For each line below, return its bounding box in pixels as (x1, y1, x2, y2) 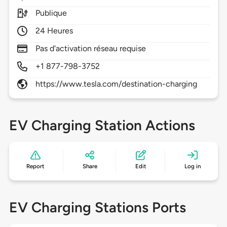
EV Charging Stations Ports (9, 199, 186, 216)
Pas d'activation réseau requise (35, 44, 146, 54)
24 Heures (35, 26, 73, 36)
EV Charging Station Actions (9, 117, 195, 134)
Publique (35, 8, 67, 18)
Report (26, 163, 45, 170)
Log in (184, 163, 201, 170)
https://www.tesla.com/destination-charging (35, 79, 198, 89)
